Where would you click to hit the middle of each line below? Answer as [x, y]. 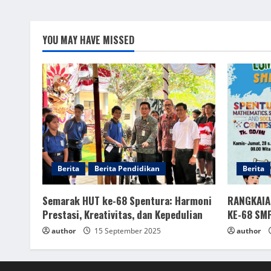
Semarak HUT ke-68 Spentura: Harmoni [127, 201]
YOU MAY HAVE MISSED [88, 40]
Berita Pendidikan [127, 168]
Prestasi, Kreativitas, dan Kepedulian [122, 214]
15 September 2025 [127, 231]
